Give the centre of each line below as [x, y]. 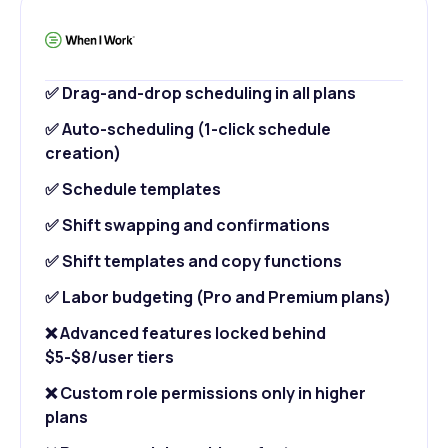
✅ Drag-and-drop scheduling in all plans [200, 92]
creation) [83, 152]
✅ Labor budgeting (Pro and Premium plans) [218, 296]
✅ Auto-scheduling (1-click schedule [188, 128]
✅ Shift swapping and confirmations [187, 224]
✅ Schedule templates [133, 188]
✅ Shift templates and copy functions [193, 260]
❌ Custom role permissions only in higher [205, 392]
